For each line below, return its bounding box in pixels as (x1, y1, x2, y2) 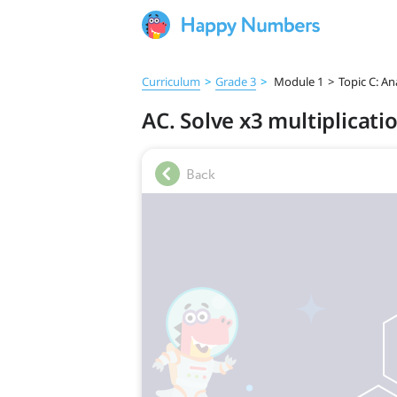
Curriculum (142, 74, 200, 90)
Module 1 (271, 74, 323, 90)
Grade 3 (215, 74, 256, 90)
